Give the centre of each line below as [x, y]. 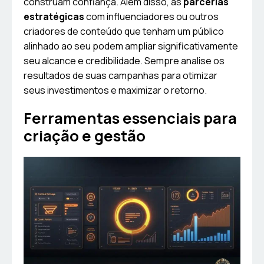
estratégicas [54, 17]
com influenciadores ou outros [151, 17]
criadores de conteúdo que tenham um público [124, 32]
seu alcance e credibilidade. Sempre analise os [124, 61]
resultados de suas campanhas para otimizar [121, 76]
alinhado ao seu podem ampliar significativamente [131, 46]
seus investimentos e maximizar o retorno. [115, 90]
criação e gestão [85, 136]
